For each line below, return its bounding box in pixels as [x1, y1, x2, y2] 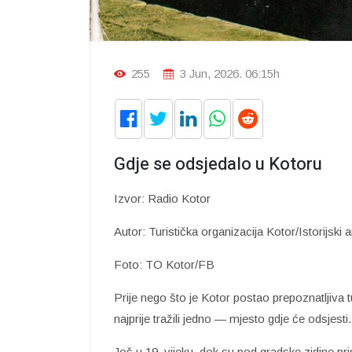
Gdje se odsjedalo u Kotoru [114, 152, 322, 178]
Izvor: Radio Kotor [114, 192, 211, 206]
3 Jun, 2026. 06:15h [177, 67, 280, 81]
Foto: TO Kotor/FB [114, 258, 214, 272]
